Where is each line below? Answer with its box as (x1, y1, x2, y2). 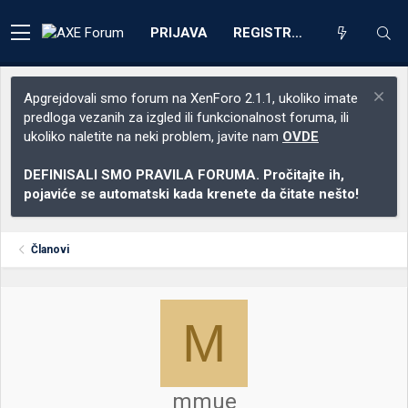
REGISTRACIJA (291, 24, 302, 41)
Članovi (31, 243, 70, 256)
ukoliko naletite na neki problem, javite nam (24, 128, 282, 145)
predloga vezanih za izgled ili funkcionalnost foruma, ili (24, 109, 349, 126)
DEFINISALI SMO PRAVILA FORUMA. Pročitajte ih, (24, 167, 344, 183)
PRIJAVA (150, 24, 208, 41)
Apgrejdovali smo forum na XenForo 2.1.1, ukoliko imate (24, 90, 358, 107)
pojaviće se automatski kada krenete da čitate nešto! (24, 186, 359, 202)
